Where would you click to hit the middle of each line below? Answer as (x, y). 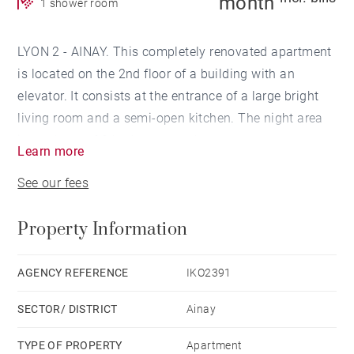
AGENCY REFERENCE (73, 273)
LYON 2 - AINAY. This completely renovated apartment (175, 52)
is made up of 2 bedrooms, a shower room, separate (169, 141)
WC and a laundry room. (88, 163)
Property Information (103, 230)
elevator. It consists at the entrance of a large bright (168, 96)
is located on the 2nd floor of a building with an (156, 74)
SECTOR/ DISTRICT (68, 309)
